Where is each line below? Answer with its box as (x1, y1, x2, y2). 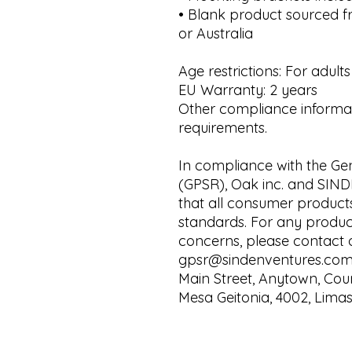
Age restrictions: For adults (178, 62, 350, 81)
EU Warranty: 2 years (178, 81, 317, 100)
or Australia (178, 24, 253, 43)
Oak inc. (231, 175, 284, 194)
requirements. (178, 119, 267, 137)
